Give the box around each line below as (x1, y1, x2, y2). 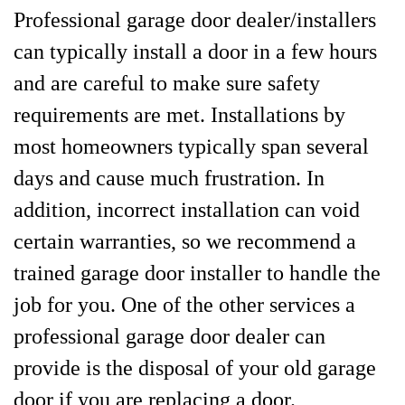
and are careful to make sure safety (14, 71, 320, 96)
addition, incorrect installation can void (14, 197, 360, 222)
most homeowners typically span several (14, 134, 369, 159)
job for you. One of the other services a (14, 292, 355, 317)
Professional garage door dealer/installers (14, 7, 376, 33)
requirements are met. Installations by (14, 102, 345, 127)
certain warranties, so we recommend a (14, 229, 356, 254)
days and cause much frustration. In (14, 165, 325, 191)
